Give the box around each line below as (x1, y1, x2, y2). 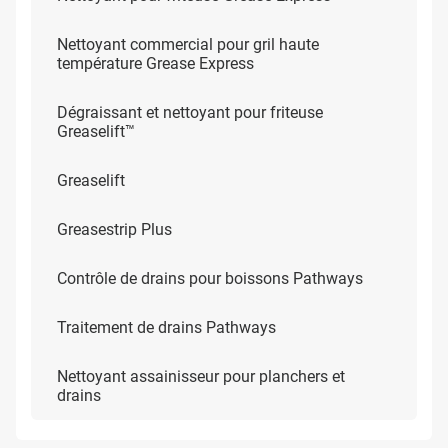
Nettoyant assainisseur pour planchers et (57, 367, 345, 386)
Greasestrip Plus (57, 220, 172, 239)
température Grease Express (57, 54, 254, 73)
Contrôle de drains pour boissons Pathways (57, 269, 363, 288)
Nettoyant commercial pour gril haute (57, 35, 319, 54)
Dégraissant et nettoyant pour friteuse (57, 103, 323, 122)
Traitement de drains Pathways (57, 318, 276, 337)
